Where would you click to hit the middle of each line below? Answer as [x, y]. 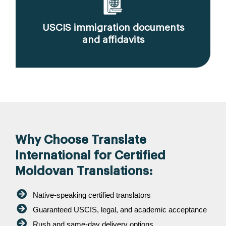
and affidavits [113, 40]
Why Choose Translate [81, 140]
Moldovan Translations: [84, 171]
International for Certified [90, 156]
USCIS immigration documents [113, 28]
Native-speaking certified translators [92, 195]
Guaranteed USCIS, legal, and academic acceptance [120, 210]
